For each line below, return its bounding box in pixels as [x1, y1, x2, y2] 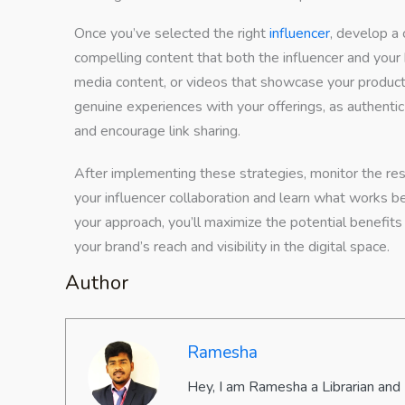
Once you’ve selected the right [74, 23, 266, 43]
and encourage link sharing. [74, 120, 240, 141]
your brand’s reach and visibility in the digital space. [74, 236, 390, 257]
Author [65, 268, 128, 297]
